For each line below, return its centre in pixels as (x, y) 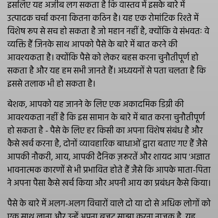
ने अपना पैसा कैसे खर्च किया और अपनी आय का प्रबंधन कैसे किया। (109, 184)
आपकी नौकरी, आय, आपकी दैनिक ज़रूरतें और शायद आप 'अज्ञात (109, 157)
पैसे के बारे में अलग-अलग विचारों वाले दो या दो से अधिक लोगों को (109, 204)
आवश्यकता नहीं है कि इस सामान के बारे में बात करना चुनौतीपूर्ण (106, 118)
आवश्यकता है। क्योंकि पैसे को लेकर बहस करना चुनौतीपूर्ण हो (103, 58)
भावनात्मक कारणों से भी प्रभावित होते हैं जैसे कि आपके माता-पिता (109, 171)
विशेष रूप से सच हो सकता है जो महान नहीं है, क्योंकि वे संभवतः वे (108, 32)
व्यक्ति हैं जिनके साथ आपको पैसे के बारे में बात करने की (92, 45)
